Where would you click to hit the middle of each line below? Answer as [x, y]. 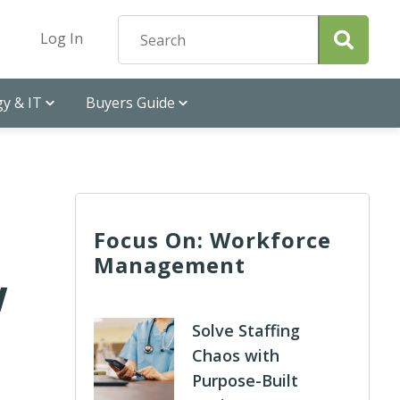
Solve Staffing [246, 330]
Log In [62, 38]
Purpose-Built [246, 380]
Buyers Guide [130, 103]
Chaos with [236, 355]
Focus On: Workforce [213, 240]
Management [170, 265]
